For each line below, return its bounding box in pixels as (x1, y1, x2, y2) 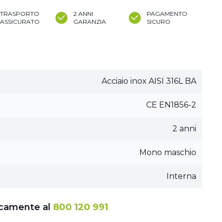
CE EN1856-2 (146, 100, 196, 110)
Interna (166, 171, 196, 181)
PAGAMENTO (147, 10, 187, 17)
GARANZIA (73, 18, 106, 25)
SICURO (147, 18, 170, 25)
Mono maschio (139, 148, 196, 157)
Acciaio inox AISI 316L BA (102, 76, 196, 86)
